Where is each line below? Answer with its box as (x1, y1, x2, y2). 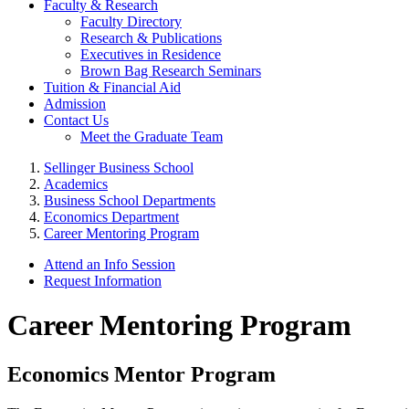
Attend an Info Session (44, 256, 175, 272)
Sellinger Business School (44, 159, 194, 175)
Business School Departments (44, 192, 215, 208)
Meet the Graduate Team (80, 128, 223, 144)
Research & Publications (80, 29, 222, 46)
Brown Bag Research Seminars (80, 62, 261, 79)
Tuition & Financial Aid (44, 79, 181, 95)
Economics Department (44, 208, 179, 225)
